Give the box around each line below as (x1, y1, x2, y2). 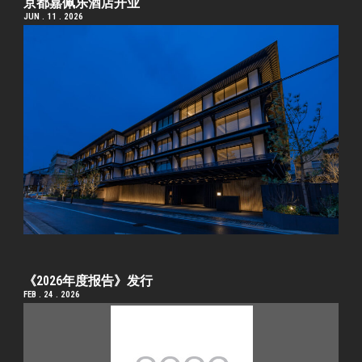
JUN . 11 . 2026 (23, 11, 84, 22)
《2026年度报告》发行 (23, 272, 154, 288)
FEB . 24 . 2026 (23, 288, 81, 300)
